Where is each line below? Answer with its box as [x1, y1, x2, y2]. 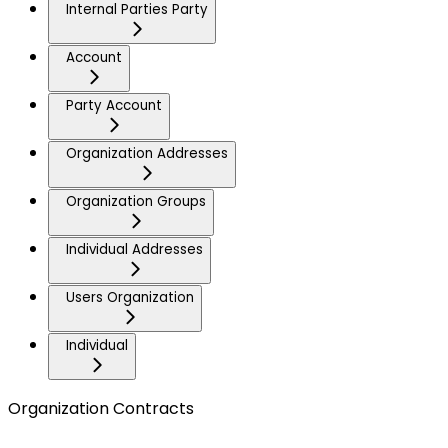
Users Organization [66, 288, 194, 308]
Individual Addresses [66, 240, 203, 260]
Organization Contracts [8, 397, 194, 421]
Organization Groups [66, 192, 206, 212]
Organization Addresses [66, 144, 228, 164]
